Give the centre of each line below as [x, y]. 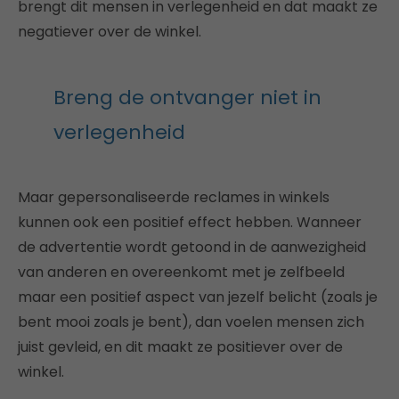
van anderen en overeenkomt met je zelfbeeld [181, 272]
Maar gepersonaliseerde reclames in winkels [174, 197]
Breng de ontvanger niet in [187, 98]
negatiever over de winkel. [110, 32]
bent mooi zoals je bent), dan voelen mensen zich [191, 322]
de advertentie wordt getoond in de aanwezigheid [192, 247]
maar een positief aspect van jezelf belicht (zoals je [198, 297]
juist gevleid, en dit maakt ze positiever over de [180, 347]
